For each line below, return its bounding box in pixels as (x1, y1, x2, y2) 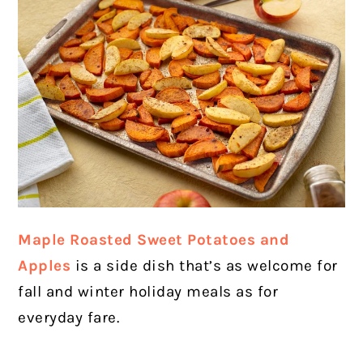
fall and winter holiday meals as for (18, 283, 279, 301)
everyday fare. (18, 309, 124, 327)
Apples (18, 257, 71, 275)
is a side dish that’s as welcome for (70, 257, 338, 275)
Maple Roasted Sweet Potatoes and (18, 231, 290, 250)
